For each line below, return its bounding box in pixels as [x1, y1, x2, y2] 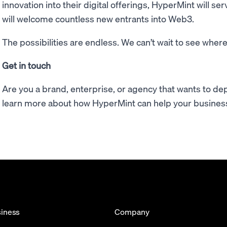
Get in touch [2, 59, 51, 71]
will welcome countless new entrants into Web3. [2, 12, 196, 24]
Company [115, 206, 149, 217]
